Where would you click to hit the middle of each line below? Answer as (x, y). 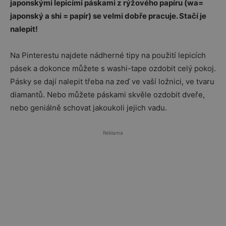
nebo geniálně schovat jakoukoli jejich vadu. (89, 108)
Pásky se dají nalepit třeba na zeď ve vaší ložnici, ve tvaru (112, 81)
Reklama (113, 133)
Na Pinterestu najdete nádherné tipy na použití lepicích (108, 55)
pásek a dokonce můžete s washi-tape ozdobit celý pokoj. (113, 68)
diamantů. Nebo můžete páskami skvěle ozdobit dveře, (107, 95)
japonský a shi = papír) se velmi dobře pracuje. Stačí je (108, 16)
